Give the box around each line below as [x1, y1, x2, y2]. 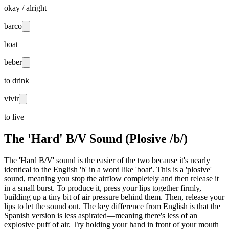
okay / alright [4, 3, 47, 12]
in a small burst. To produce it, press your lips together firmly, [4, 183, 201, 192]
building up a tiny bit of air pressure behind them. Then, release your [4, 192, 224, 201]
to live [4, 112, 24, 121]
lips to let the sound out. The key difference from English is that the [4, 201, 220, 211]
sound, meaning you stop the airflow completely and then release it [4, 174, 219, 183]
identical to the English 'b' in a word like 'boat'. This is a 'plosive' [4, 165, 212, 174]
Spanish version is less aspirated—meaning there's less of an [4, 211, 197, 220]
